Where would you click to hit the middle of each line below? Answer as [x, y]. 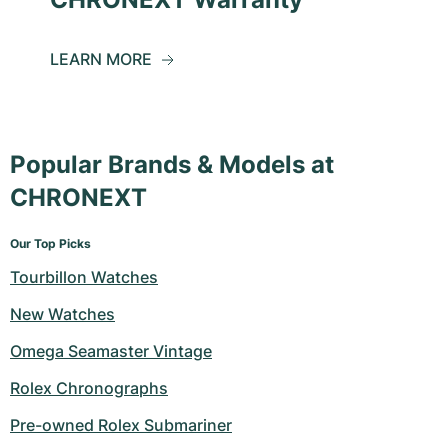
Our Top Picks [50, 244]
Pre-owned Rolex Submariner [121, 425]
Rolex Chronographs [89, 388]
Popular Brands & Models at [172, 165]
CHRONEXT [78, 198]
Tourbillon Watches [84, 277]
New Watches [62, 314]
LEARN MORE [101, 59]
